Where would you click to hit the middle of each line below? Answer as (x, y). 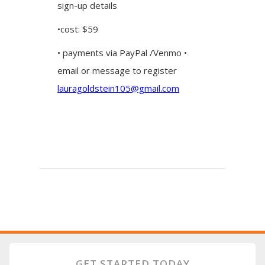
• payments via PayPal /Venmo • (122, 53)
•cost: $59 (78, 29)
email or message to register (117, 70)
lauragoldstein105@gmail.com (119, 88)
